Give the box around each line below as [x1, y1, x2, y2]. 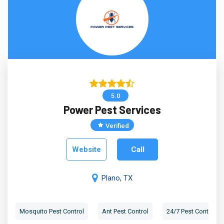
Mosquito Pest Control [19, 207, 84, 215]
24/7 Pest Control [166, 207, 216, 215]
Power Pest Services [63, 103, 161, 116]
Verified [105, 121, 129, 129]
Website [72, 145, 101, 154]
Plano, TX [101, 173, 132, 182]
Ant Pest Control [102, 207, 148, 215]
